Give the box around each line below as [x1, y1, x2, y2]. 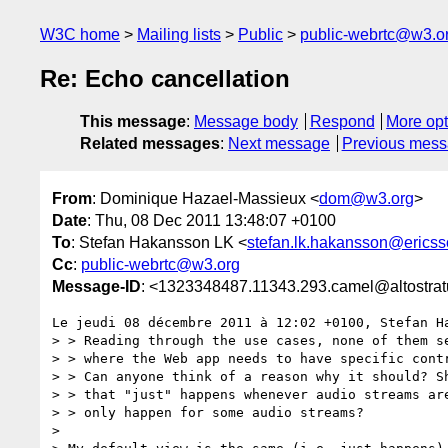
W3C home [40, 26, 120, 43]
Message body [194, 113, 298, 131]
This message [80, 113, 186, 131]
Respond [309, 113, 375, 131]
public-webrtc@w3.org [81, 255, 240, 273]
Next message [228, 135, 330, 153]
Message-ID [52, 277, 141, 295]
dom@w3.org [319, 189, 414, 207]
